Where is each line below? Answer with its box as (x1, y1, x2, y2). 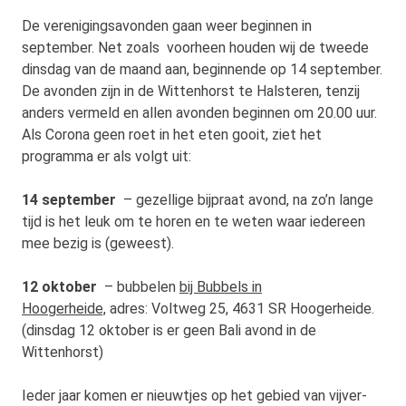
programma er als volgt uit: (22, 147, 191, 165)
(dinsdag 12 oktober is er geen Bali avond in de (22, 321, 316, 339)
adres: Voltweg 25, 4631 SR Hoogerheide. (110, 299, 374, 317)
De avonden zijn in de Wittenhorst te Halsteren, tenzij (22, 82, 360, 100)
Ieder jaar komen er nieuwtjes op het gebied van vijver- (22, 386, 367, 404)
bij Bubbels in (179, 277, 262, 295)
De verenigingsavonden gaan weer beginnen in (22, 16, 312, 34)
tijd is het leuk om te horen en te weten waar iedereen (22, 212, 365, 230)
